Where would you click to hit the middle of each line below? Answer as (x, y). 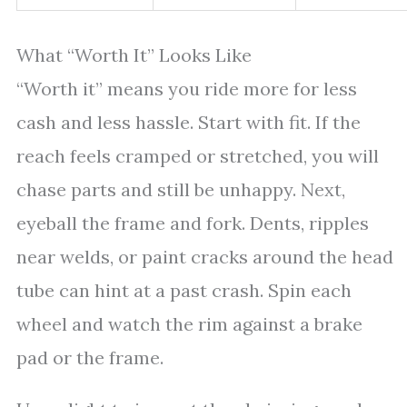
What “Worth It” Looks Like (134, 55)
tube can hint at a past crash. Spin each (184, 290)
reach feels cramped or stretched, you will (198, 156)
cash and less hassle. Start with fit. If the (189, 122)
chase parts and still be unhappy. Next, (181, 189)
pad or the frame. (90, 357)
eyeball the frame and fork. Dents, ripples (193, 223)
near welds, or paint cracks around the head (205, 257)
